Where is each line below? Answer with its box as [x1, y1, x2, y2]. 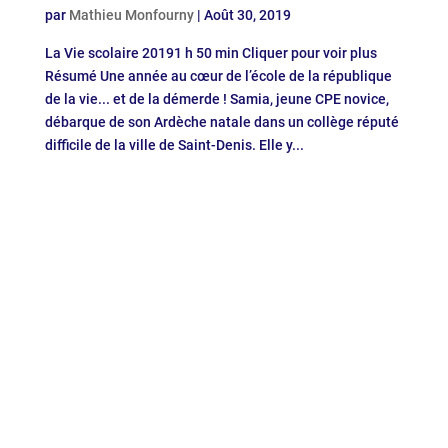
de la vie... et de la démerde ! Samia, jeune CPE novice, [44, 90, 389, 107]
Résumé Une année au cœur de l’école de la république [44, 67, 392, 84]
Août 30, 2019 [203, 6, 291, 23]
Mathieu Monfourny [68, 6, 194, 23]
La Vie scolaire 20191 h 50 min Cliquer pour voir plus [44, 44, 377, 61]
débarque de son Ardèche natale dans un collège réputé [44, 113, 399, 130]
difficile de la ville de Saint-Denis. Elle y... [44, 136, 304, 153]
